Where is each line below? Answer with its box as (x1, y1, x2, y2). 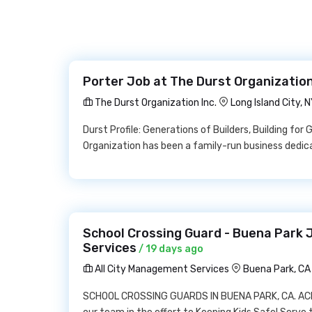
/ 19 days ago (136, 243, 203, 255)
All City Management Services (93, 263, 229, 275)
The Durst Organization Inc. (93, 97, 217, 109)
